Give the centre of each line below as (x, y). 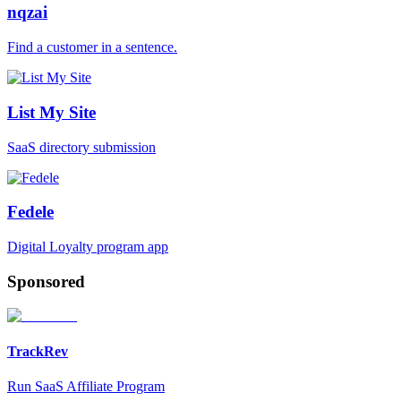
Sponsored (46, 281)
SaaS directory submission (81, 147)
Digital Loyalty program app (88, 247)
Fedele (30, 212)
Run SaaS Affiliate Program (86, 386)
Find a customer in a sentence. (92, 47)
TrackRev (38, 351)
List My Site (51, 112)
